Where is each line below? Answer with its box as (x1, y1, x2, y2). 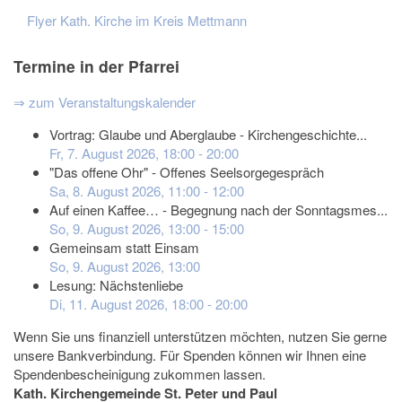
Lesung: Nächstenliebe (49, 275, 183, 295)
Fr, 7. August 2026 (49, 144, 155, 163)
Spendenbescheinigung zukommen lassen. (13, 364, 266, 384)
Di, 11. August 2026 (49, 294, 164, 314)
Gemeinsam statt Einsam (49, 238, 199, 258)
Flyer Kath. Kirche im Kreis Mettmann (27, 11, 247, 31)
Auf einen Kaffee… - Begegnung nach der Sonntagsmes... (49, 200, 388, 220)
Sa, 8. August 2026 (49, 181, 161, 201)
